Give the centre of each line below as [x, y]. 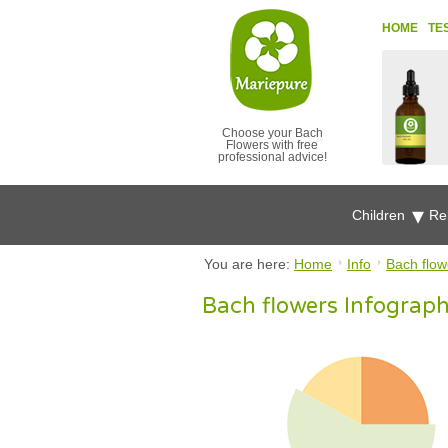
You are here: [249, 264]
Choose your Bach [272, 133]
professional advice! [272, 157]
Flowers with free [272, 145]
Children [380, 215]
